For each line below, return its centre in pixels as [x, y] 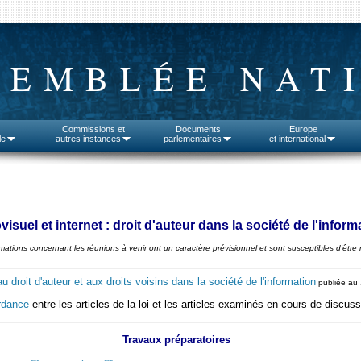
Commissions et [93, 129]
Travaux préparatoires [176, 340]
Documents [198, 129]
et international [297, 139]
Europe [303, 129]
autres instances [88, 139]
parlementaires [193, 139]
